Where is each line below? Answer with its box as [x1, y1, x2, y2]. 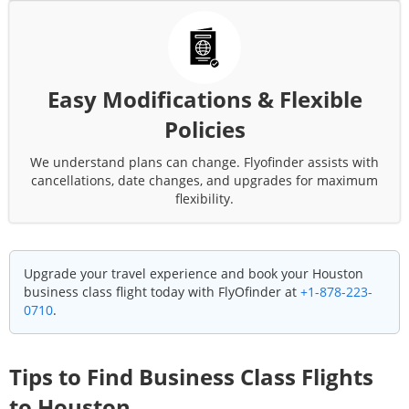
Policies [163, 114, 246, 144]
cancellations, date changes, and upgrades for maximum [31, 172, 378, 189]
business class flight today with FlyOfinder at [24, 283, 300, 300]
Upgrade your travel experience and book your [24, 265, 312, 282]
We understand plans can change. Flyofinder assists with [30, 153, 379, 171]
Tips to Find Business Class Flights [9, 362, 373, 392]
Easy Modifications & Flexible [47, 84, 362, 114]
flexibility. [175, 190, 234, 207]
